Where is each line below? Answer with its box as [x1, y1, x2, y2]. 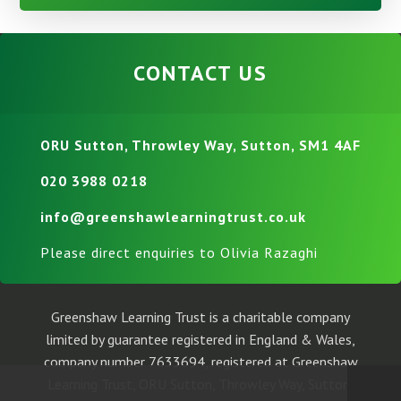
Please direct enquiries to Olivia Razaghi [40, 243, 318, 262]
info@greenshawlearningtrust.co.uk [40, 208, 306, 226]
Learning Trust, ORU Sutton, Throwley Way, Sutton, [47, 375, 354, 394]
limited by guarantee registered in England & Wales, [46, 330, 355, 349]
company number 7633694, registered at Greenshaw [43, 353, 358, 371]
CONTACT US [133, 59, 268, 88]
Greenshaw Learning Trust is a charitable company [51, 308, 350, 327]
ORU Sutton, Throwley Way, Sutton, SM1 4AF [40, 136, 361, 155]
